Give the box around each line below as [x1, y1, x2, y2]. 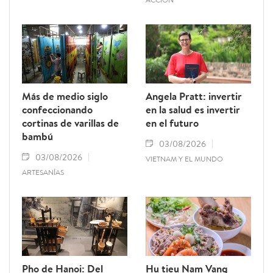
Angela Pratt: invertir [146, 88, 242, 103]
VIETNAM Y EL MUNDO [146, 153, 223, 164]
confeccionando [22, 102, 93, 116]
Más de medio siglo [22, 88, 108, 103]
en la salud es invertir [146, 102, 240, 116]
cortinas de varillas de [22, 115, 119, 130]
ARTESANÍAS [22, 166, 64, 177]
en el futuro [146, 115, 199, 130]
